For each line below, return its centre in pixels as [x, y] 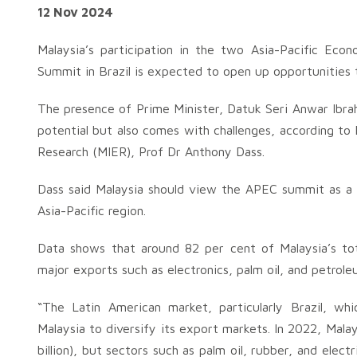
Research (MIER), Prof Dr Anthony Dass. [151, 151]
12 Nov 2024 [75, 12]
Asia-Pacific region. [92, 210]
